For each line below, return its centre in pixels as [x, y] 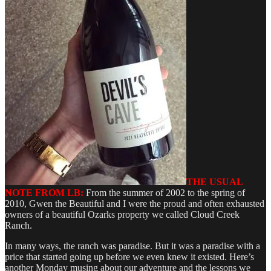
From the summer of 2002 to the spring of [164, 192]
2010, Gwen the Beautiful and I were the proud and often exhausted [135, 203]
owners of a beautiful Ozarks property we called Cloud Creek [122, 214]
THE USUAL [214, 181]
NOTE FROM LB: [44, 192]
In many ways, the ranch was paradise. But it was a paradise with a [132, 246]
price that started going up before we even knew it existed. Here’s [129, 256]
